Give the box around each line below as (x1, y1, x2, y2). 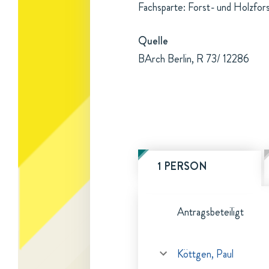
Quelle (138, 33, 168, 49)
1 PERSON (157, 159, 207, 174)
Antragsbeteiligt (177, 204, 244, 220)
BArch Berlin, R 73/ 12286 (138, 51, 249, 67)
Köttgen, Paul (177, 246, 234, 262)
